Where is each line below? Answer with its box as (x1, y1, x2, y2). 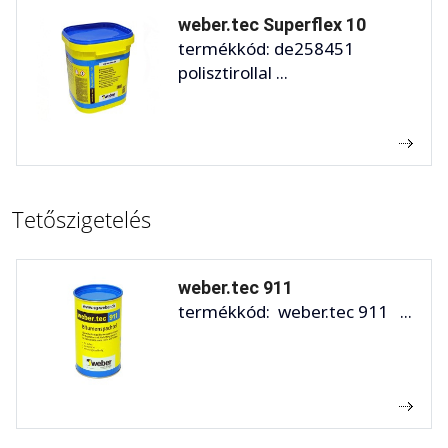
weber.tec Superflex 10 (178, 13, 366, 35)
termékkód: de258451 (178, 36, 354, 60)
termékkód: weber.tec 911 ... (178, 299, 412, 323)
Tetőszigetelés (12, 203, 151, 234)
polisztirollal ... (178, 60, 288, 84)
